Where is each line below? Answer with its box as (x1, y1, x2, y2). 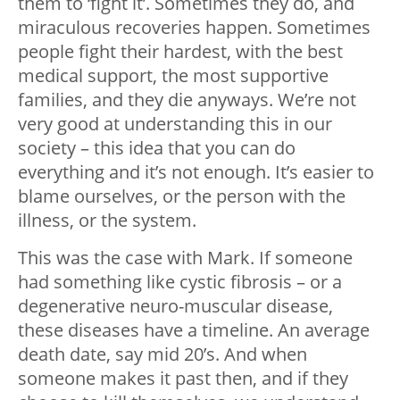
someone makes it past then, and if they (18, 366, 348, 391)
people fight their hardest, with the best (18, 39, 343, 64)
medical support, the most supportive (18, 63, 329, 88)
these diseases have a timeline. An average (18, 318, 370, 343)
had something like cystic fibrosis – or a (18, 270, 342, 295)
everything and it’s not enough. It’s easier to (18, 160, 374, 185)
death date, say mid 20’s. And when (18, 342, 307, 367)
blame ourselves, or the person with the (18, 184, 346, 209)
